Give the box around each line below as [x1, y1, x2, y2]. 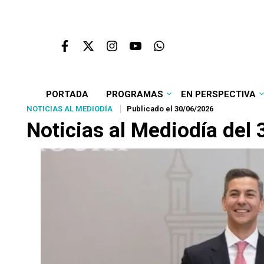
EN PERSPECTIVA [180, 89, 256, 100]
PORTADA [45, 89, 88, 100]
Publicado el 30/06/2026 [127, 104, 213, 113]
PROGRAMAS [105, 89, 163, 100]
